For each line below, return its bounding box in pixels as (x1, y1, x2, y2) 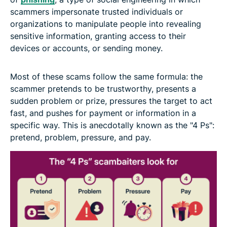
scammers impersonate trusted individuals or (10, 6, 183, 17)
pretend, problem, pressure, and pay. (10, 132, 151, 142)
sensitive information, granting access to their (10, 30, 186, 41)
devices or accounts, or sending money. (10, 43, 163, 53)
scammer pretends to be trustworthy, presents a (10, 83, 196, 94)
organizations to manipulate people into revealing (10, 18, 201, 29)
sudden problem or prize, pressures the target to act (10, 95, 212, 106)
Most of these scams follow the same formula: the (10, 71, 203, 82)
